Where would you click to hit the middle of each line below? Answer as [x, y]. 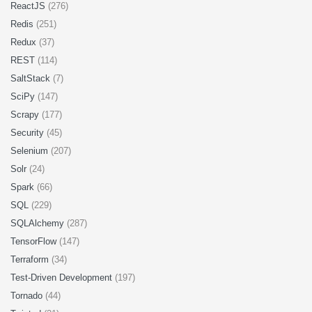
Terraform [31, 259]
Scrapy [26, 115]
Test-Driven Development [63, 278]
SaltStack [32, 78]
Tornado [28, 296]
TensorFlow [35, 241]
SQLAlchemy [39, 223]
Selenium [31, 151]
